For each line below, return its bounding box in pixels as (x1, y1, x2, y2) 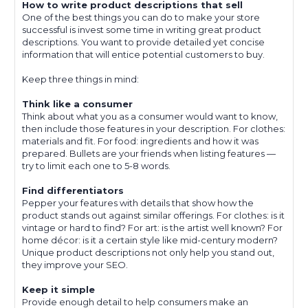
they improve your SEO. (22, 259, 128, 271)
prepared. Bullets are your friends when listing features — (22, 148, 276, 159)
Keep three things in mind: (22, 74, 139, 85)
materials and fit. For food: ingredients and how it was (22, 135, 258, 147)
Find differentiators (22, 185, 124, 197)
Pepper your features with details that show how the (22, 197, 254, 209)
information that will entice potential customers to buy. (22, 49, 265, 60)
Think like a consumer (22, 98, 133, 110)
